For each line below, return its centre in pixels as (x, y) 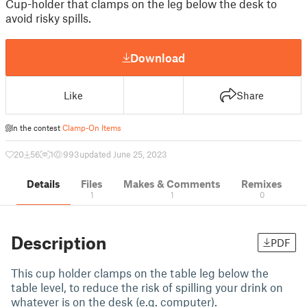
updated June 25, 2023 (123, 154)
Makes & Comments (172, 184)
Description (59, 243)
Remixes (262, 184)
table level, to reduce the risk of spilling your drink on (147, 287)
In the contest (37, 127)
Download (158, 57)
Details (44, 184)
